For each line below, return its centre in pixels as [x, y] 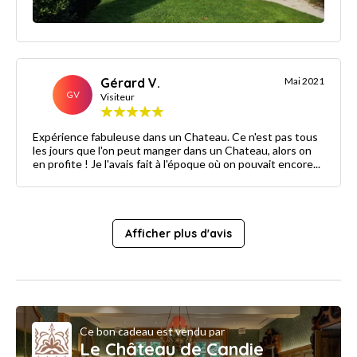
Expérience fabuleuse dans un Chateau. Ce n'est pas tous [175, 137]
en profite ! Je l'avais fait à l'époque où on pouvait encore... [177, 164]
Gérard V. [130, 83]
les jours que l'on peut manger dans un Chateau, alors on [172, 151]
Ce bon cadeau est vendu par [152, 331]
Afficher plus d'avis [178, 234]
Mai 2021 [304, 81]
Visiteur [118, 97]
